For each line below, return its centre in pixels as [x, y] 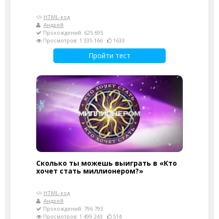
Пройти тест [109, 55]
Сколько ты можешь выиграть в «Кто [107, 163]
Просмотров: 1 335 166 [74, 40]
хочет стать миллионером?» [90, 171]
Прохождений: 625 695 [72, 32]
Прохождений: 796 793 [72, 208]
